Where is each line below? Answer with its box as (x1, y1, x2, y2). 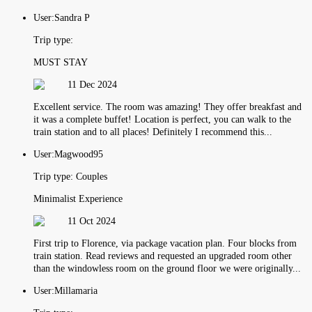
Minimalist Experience (33, 193, 123, 204)
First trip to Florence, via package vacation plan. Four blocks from (33, 237, 297, 249)
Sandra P (54, 12, 90, 23)
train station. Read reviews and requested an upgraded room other (33, 250, 292, 261)
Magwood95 (54, 148, 103, 159)
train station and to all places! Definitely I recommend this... (33, 126, 272, 137)
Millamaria (54, 285, 97, 296)
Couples (76, 171, 107, 182)
